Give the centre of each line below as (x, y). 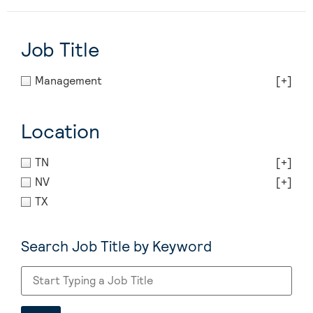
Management (68, 81)
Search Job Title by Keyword (116, 247)
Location (60, 132)
